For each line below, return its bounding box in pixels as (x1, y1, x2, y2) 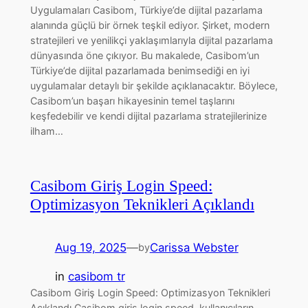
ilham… (30, 124, 63, 137)
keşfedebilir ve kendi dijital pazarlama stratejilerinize (30, 109, 267, 122)
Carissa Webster (149, 240, 239, 254)
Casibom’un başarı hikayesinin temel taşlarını (30, 94, 234, 107)
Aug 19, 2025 (54, 240, 126, 254)
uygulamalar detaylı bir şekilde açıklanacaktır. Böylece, (30, 79, 278, 91)
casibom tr (67, 269, 125, 284)
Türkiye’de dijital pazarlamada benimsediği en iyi (30, 64, 250, 76)
